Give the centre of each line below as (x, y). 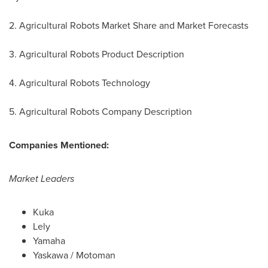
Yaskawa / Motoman (74, 255)
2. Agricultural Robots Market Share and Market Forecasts (129, 26)
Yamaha (49, 241)
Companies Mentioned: (59, 145)
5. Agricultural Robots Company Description (100, 112)
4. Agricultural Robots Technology (80, 83)
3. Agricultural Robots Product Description (97, 54)
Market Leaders (42, 179)
